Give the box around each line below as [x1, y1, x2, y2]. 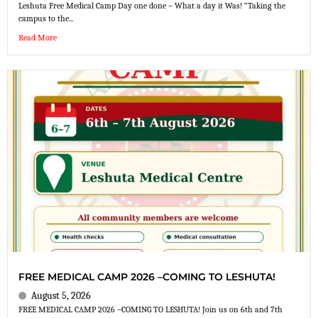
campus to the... [18, 13, 73, 24]
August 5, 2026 [31, 289, 91, 302]
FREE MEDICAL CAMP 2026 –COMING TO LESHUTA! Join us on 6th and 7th [18, 304, 283, 314]
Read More [18, 33, 57, 43]
